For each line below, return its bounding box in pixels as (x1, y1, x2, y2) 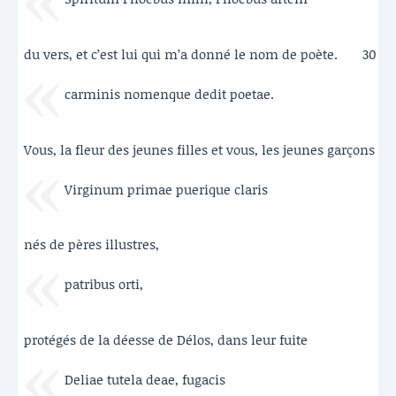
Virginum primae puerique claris (64, 179, 268, 199)
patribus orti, (64, 274, 143, 294)
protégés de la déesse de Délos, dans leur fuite (24, 329, 308, 349)
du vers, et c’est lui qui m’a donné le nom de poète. (24, 44, 338, 65)
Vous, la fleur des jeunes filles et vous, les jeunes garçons (24, 139, 375, 159)
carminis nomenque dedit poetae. (64, 83, 274, 103)
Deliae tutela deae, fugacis (64, 369, 225, 389)
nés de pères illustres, (24, 234, 159, 255)
